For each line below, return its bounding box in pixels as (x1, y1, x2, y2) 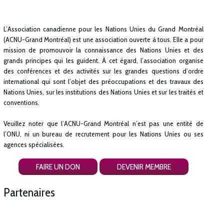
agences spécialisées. (3, 140, 64, 149)
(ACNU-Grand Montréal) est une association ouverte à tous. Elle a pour (3, 34, 203, 44)
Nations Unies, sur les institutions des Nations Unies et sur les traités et (3, 87, 203, 96)
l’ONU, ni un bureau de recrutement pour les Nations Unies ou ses (3, 129, 203, 139)
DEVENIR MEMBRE (116, 161, 171, 171)
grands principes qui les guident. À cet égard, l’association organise (3, 55, 203, 65)
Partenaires (3, 184, 55, 199)
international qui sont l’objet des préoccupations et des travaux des (3, 76, 203, 86)
